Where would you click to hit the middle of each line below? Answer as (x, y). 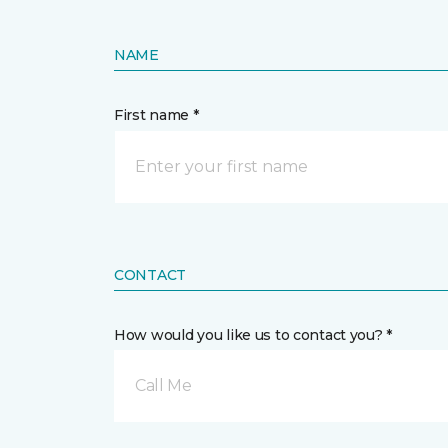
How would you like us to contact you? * (253, 335)
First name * (156, 115)
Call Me (163, 385)
